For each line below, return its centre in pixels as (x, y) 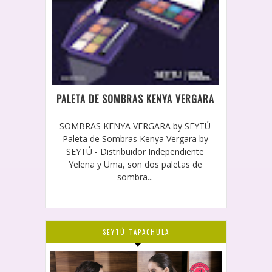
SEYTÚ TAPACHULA (136, 232)
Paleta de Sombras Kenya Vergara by (135, 139)
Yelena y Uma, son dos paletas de (135, 165)
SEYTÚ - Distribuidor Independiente (135, 152)
